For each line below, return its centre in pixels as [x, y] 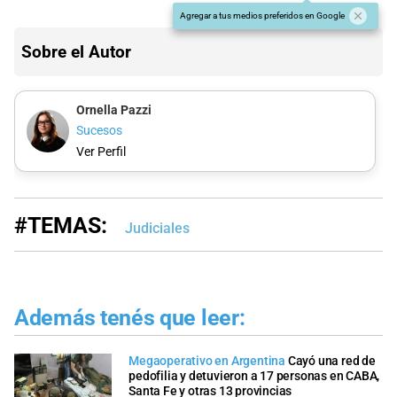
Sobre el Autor [76, 52]
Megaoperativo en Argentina [207, 362]
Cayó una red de [331, 362]
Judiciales [157, 228]
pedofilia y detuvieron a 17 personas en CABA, [254, 377]
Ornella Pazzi [113, 110]
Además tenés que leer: [130, 317]
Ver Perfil [101, 152]
